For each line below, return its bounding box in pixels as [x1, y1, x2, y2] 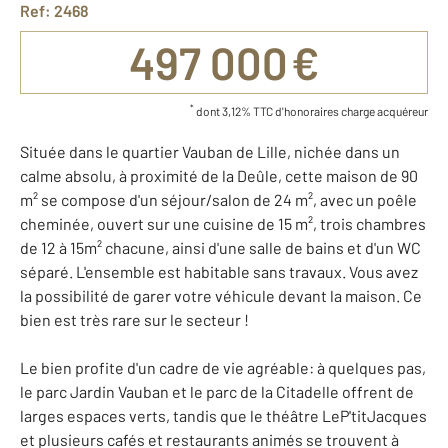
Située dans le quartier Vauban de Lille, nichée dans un [20, 141, 400, 161]
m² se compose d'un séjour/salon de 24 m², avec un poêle [20, 189, 417, 209]
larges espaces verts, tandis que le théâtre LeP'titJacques [20, 405, 427, 425]
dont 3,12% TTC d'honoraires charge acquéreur [194, 103, 428, 118]
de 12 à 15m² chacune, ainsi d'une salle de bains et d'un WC [20, 237, 421, 257]
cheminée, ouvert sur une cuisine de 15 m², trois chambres [20, 213, 426, 233]
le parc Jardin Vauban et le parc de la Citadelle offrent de [20, 381, 414, 401]
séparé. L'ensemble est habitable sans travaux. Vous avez [20, 261, 418, 281]
